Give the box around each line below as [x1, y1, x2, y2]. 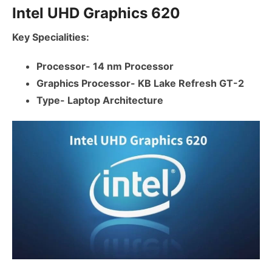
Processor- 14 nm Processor [36, 60, 174, 73]
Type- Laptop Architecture [36, 94, 163, 107]
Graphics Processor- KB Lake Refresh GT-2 [36, 77, 244, 90]
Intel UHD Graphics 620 [12, 4, 180, 22]
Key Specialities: [12, 31, 89, 44]
